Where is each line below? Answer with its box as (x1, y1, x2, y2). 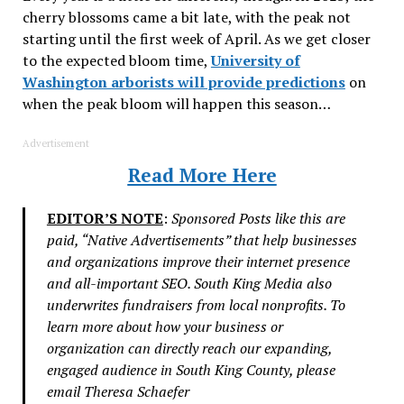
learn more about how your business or (46, 316, 283, 336)
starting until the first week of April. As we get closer (22, 28, 371, 49)
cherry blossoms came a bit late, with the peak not (22, 6, 351, 27)
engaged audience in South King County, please (46, 359, 335, 380)
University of (210, 50, 300, 70)
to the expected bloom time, (22, 50, 211, 70)
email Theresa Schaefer (46, 381, 189, 401)
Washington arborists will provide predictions (22, 71, 345, 92)
